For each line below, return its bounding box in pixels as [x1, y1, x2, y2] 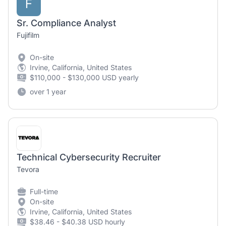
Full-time [30, 187, 58, 196]
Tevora [17, 165, 39, 174]
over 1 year [30, 87, 66, 96]
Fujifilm [17, 31, 39, 39]
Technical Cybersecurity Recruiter [17, 152, 161, 162]
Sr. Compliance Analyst [17, 18, 116, 28]
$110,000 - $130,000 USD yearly [30, 73, 139, 82]
